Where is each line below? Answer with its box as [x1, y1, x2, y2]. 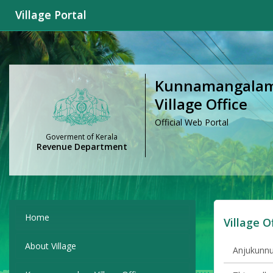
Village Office [155, 94, 247, 114]
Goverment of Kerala [46, 132, 118, 143]
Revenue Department [36, 141, 127, 153]
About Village [25, 240, 76, 252]
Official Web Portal [155, 116, 229, 128]
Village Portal [15, 7, 87, 22]
